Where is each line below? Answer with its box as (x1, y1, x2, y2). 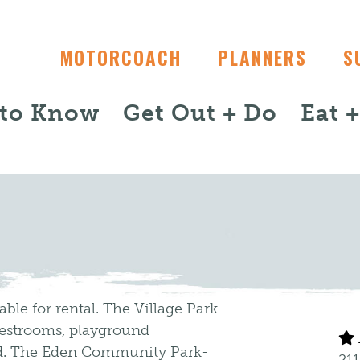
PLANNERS (218, 44, 307, 72)
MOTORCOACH (60, 44, 182, 72)
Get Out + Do (123, 100, 277, 126)
